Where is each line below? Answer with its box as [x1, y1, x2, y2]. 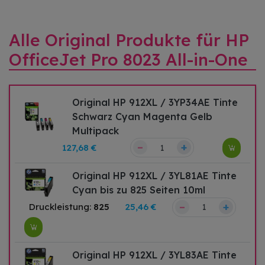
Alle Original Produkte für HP [9, 29, 249, 50]
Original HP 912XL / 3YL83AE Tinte [72, 248, 237, 261]
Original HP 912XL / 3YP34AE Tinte [72, 96, 238, 108]
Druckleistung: [29, 201, 93, 213]
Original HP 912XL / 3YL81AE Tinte [72, 169, 237, 182]
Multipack [72, 124, 119, 137]
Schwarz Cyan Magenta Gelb [72, 110, 213, 122]
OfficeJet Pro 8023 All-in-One [9, 49, 248, 70]
